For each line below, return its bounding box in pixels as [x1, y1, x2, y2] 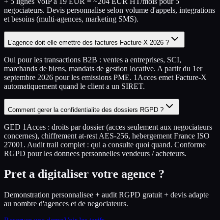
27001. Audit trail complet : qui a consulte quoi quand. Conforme [4, 140, 206, 149]
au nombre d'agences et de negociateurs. [4, 199, 128, 208]
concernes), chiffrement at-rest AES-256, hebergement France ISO [4, 131, 210, 140]
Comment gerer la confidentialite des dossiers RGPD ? [8, 106, 164, 113]
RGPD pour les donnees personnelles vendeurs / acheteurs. [4, 149, 187, 158]
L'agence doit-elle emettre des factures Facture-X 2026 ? [8, 38, 169, 46]
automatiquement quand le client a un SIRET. [4, 82, 145, 90]
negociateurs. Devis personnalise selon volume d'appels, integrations [4, 5, 215, 14]
